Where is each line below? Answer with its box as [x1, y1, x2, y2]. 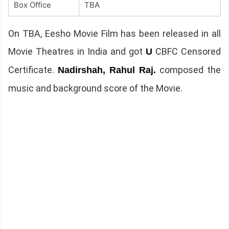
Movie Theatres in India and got [8, 46, 146, 57]
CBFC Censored [152, 46, 221, 57]
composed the [156, 64, 221, 76]
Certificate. [8, 64, 58, 76]
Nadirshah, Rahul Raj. [57, 65, 156, 76]
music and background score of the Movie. [8, 83, 182, 94]
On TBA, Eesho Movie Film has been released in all [8, 28, 221, 39]
